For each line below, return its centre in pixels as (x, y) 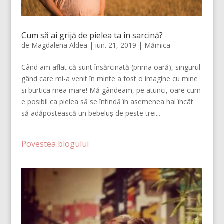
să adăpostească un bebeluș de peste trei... (91, 113)
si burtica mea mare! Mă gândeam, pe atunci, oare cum (111, 90)
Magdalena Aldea (59, 45)
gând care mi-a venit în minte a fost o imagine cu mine (109, 78)
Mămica (157, 45)
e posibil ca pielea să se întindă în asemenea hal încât (107, 101)
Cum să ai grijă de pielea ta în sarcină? (92, 35)
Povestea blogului (55, 144)
